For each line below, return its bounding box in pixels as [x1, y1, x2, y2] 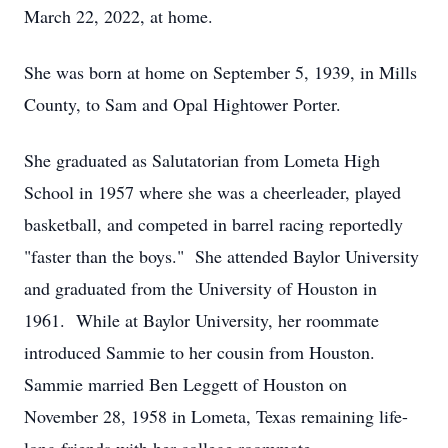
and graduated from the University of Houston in [24, 276, 377, 300]
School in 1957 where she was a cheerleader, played [24, 180, 401, 204]
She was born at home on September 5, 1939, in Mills [24, 60, 417, 84]
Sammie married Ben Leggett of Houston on [24, 372, 347, 396]
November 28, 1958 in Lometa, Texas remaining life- [24, 404, 408, 428]
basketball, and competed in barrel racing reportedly [24, 212, 403, 236]
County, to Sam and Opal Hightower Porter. [24, 92, 341, 116]
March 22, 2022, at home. [24, 4, 213, 28]
